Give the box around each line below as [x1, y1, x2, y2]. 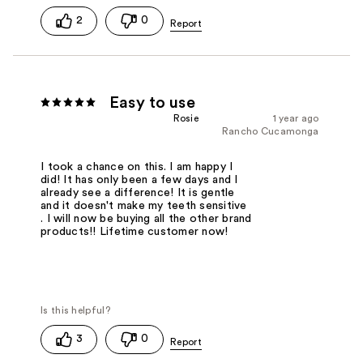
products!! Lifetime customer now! [41, 226, 228, 238]
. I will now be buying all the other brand [41, 213, 252, 225]
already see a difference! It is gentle [41, 187, 235, 199]
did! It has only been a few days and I [41, 174, 238, 186]
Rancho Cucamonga [221, 126, 319, 136]
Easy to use [109, 94, 195, 111]
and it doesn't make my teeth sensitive [41, 200, 247, 212]
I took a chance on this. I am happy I [41, 161, 233, 173]
